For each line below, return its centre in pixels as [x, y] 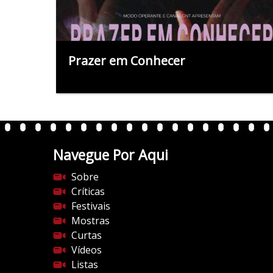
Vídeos [87, 250]
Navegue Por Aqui [111, 154]
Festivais [91, 206]
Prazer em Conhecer [127, 60]
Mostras [90, 220]
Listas [85, 264]
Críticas [88, 191]
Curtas [87, 235]
